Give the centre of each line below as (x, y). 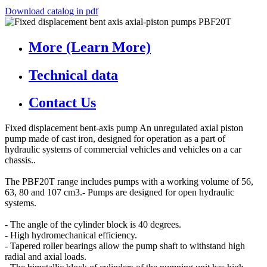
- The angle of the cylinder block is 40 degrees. (93, 225)
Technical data (73, 75)
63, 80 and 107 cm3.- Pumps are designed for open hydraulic (119, 193)
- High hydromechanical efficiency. (71, 235)
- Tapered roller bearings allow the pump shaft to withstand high (125, 246)
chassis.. (20, 160)
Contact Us (62, 103)
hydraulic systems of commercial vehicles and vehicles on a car (123, 150)
